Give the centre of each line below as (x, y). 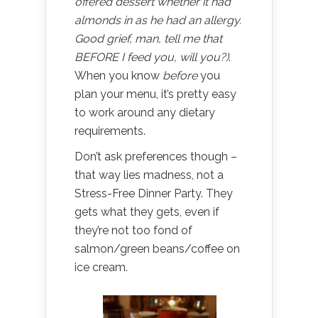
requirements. (110, 131)
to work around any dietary (145, 113)
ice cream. (101, 268)
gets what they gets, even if (147, 212)
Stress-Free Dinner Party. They (154, 194)
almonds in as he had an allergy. (158, 21)
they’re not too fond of (133, 231)
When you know (119, 76)
